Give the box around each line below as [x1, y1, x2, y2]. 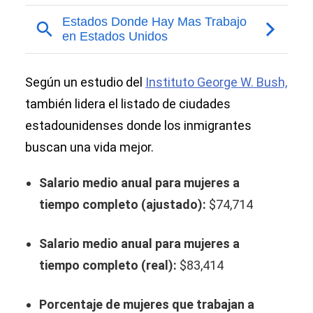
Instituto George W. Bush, [145, 75, 287, 90]
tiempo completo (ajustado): [39, 197, 206, 212]
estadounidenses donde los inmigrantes [25, 118, 252, 133]
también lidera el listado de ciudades [25, 96, 231, 112]
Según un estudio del [25, 75, 145, 90]
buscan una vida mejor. [25, 140, 154, 155]
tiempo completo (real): [39, 258, 177, 273]
